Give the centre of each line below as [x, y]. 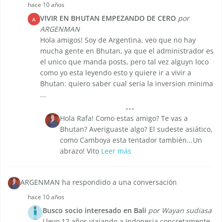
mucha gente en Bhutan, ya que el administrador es [127, 51]
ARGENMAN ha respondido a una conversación [99, 182]
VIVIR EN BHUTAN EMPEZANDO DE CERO [108, 18]
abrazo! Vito [81, 151]
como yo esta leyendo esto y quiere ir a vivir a [116, 73]
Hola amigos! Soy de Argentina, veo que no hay [118, 40]
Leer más [116, 151]
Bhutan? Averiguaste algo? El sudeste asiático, [136, 129]
